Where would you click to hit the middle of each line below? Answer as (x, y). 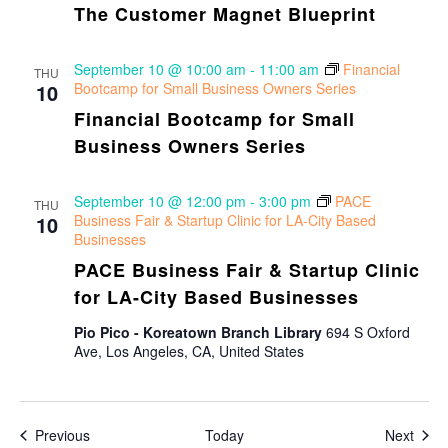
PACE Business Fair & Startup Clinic (246, 270)
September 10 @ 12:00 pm (159, 201)
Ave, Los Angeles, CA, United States (188, 351)
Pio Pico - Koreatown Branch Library (199, 332)
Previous (62, 435)
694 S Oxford (367, 332)
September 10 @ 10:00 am (159, 69)
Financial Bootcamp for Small (214, 119)
